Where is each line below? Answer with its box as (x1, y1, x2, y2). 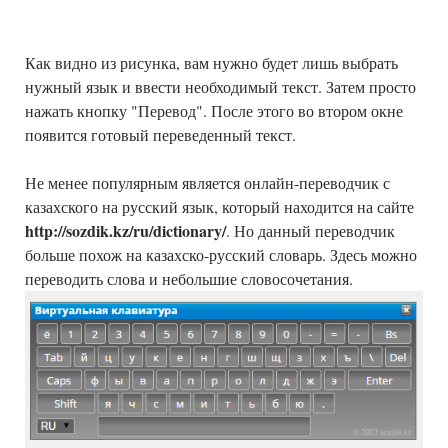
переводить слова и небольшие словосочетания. (25, 268, 353, 290)
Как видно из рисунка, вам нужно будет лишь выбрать (25, 52, 398, 74)
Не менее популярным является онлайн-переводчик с (25, 172, 390, 194)
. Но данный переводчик (226, 220, 395, 242)
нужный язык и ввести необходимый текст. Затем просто (25, 76, 416, 98)
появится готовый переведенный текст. (25, 124, 296, 146)
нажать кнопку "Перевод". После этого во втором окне (25, 100, 403, 122)
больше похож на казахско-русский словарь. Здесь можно (25, 244, 417, 266)
